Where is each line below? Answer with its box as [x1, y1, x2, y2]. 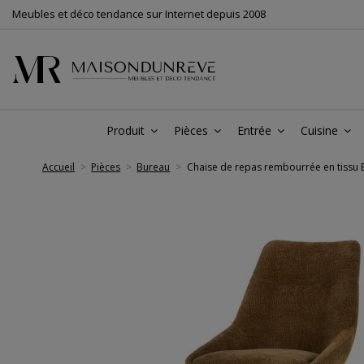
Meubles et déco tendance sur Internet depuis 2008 [12, 6, 266, 21]
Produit [106, 123, 148, 138]
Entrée [237, 123, 275, 138]
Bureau [136, 160, 171, 174]
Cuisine [301, 123, 341, 138]
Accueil [42, 160, 75, 174]
